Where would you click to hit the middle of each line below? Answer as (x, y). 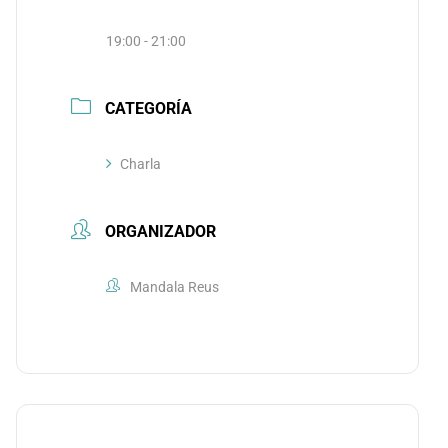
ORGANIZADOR (160, 231)
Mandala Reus (174, 287)
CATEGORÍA (148, 108)
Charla (140, 164)
